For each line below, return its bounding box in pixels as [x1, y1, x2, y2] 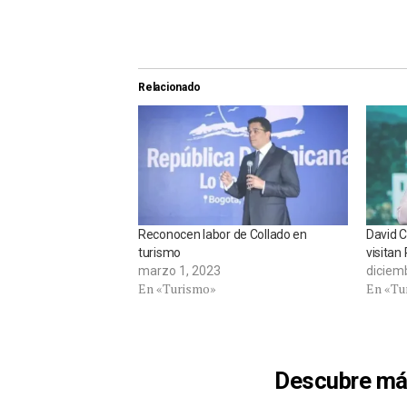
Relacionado [138, 81, 201, 94]
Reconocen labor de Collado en [138, 227, 307, 243]
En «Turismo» [138, 280, 216, 298]
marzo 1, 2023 [138, 263, 221, 279]
